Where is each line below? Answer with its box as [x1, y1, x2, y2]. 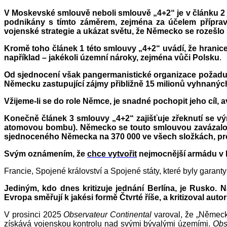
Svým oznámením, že [4, 149, 87, 159]
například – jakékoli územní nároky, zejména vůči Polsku [4, 53, 219, 62]
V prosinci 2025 [4, 210, 64, 219]
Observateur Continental [63, 210, 152, 219]
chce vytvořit [87, 149, 137, 159]
